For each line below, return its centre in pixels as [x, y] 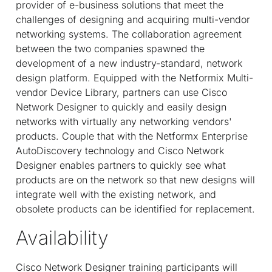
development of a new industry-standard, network [129, 63]
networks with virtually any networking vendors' [124, 121]
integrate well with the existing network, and [116, 194]
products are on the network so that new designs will [135, 179]
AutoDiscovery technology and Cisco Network [120, 150]
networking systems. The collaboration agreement [129, 34]
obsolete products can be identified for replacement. [135, 209]
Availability [62, 237]
